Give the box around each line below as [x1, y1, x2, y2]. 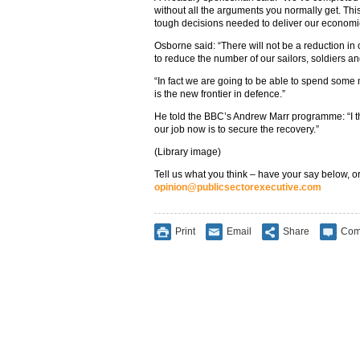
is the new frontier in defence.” [154, 88, 285, 100]
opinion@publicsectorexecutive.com [154, 182, 321, 193]
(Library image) [154, 146, 221, 157]
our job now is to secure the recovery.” [154, 124, 319, 135]
